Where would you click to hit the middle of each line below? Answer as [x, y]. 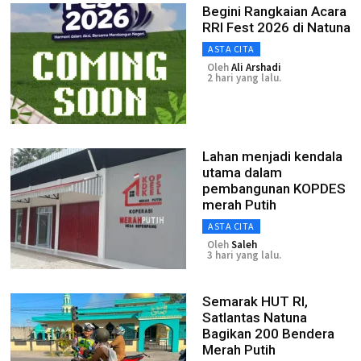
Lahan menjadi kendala [272, 156]
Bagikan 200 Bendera [268, 334]
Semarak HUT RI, [255, 301]
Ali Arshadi [256, 67]
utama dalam [242, 172]
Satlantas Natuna [255, 317]
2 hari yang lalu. [244, 78]
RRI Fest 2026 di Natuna [276, 27]
